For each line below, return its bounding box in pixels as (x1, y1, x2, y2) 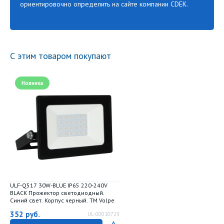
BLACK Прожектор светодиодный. (10, 189, 104, 196)
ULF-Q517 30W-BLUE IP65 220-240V (10, 181, 107, 189)
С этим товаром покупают (10, 50, 111, 61)
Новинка (21, 79, 43, 86)
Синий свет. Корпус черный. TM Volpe (10, 196, 114, 204)
